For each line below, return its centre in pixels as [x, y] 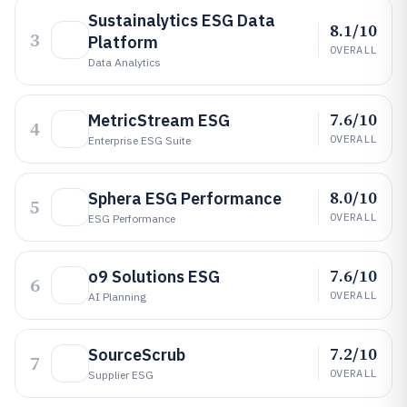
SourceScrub [137, 355]
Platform [123, 42]
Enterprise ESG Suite [139, 140]
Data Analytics [124, 62]
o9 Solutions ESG [154, 277]
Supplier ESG [121, 375]
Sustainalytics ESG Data [182, 20]
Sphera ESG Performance [185, 199]
